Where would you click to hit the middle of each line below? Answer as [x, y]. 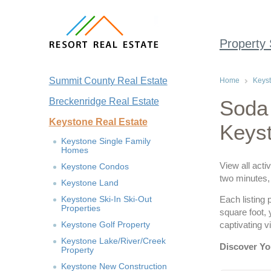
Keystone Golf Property [105, 224]
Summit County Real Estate [108, 81]
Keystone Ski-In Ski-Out [106, 199]
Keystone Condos [95, 166]
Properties [80, 208]
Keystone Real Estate [98, 122]
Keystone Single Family [106, 141]
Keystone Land [90, 183]
